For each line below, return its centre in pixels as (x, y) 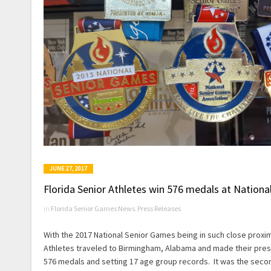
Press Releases (159, 209)
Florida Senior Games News (93, 209)
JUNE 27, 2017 (68, 169)
